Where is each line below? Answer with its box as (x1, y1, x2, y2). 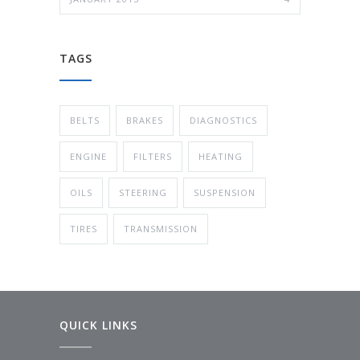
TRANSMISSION (124, 222, 198, 235)
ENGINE (70, 149, 107, 162)
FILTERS (133, 149, 172, 162)
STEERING (119, 186, 167, 198)
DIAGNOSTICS (190, 113, 257, 126)
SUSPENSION (194, 186, 256, 198)
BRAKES (126, 113, 163, 126)
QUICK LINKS (59, 317, 137, 333)
